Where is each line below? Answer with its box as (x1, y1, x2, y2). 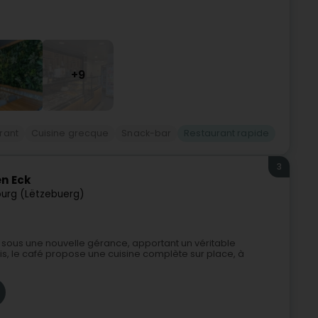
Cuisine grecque (31, 127, 109, 139)
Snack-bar (121, 127, 172, 139)
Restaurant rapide (184, 127, 269, 139)
